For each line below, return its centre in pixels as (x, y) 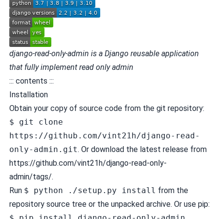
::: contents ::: (31, 81)
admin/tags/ (30, 177)
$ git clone (36, 122)
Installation (28, 95)
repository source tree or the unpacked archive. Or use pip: (109, 204)
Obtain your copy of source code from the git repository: (107, 108)
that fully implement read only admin (71, 67)
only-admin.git (43, 149)
